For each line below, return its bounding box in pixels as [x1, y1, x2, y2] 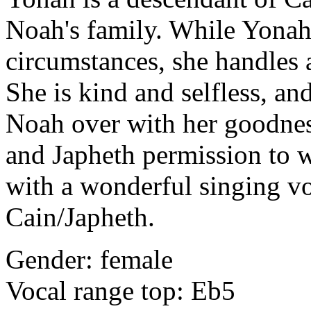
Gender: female [6, 244, 173, 275]
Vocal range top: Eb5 [6, 276, 235, 306]
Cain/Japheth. [6, 202, 155, 233]
